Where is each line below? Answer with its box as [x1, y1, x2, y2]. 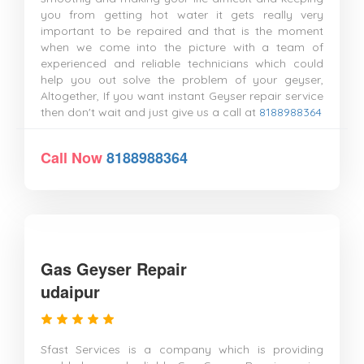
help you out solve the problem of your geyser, [41, 72, 323, 87]
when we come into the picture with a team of [41, 40, 323, 54]
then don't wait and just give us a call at [41, 105, 259, 119]
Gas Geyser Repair [41, 257, 187, 280]
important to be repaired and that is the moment [41, 24, 323, 38]
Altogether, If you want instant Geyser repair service [41, 89, 323, 103]
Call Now [41, 147, 106, 168]
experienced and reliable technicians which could [41, 56, 323, 71]
